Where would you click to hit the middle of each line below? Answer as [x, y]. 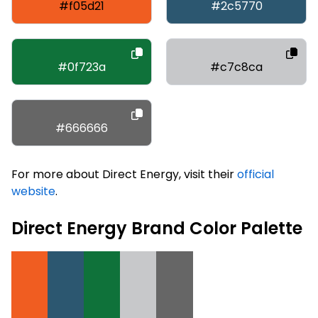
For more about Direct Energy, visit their [124, 174]
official [256, 174]
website [33, 191]
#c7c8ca [236, 67]
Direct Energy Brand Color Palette [157, 228]
